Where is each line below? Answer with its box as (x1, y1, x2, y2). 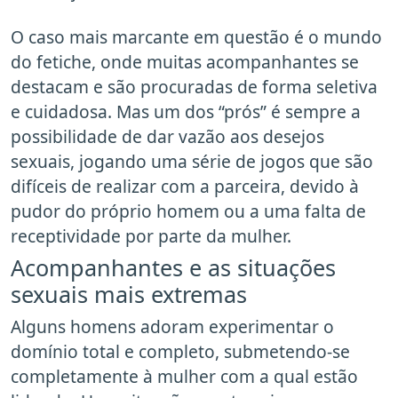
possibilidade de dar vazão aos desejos (11, 124, 324, 149)
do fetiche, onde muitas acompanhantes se (11, 50, 359, 75)
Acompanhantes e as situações (11, 252, 336, 283)
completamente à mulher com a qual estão (11, 364, 358, 389)
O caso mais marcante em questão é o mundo (11, 25, 382, 50)
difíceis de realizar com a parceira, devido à (11, 174, 359, 199)
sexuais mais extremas (11, 279, 247, 310)
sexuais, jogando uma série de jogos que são (11, 149, 373, 174)
